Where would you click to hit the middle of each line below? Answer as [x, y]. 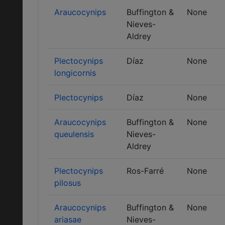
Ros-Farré [145, 171]
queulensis [74, 134]
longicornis [75, 73]
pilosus [68, 183]
